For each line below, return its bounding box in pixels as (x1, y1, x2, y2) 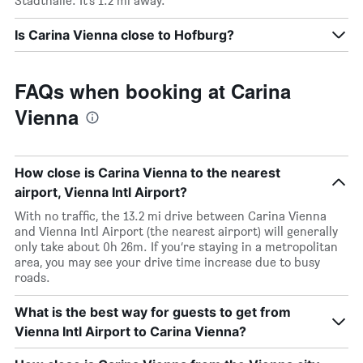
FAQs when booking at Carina (15, 77, 291, 105)
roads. (15, 270, 50, 285)
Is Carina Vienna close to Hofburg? (15, 27, 234, 43)
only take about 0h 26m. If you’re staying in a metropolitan (15, 239, 338, 254)
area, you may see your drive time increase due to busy (15, 254, 320, 270)
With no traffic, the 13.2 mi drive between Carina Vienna (15, 208, 327, 224)
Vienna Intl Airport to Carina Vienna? (15, 323, 246, 340)
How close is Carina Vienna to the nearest (15, 164, 280, 181)
